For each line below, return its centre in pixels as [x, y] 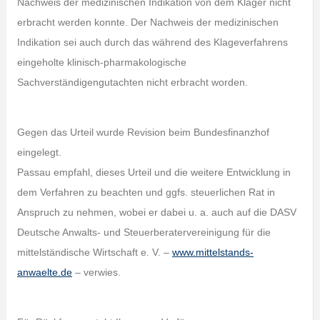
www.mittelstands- [212, 252]
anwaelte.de [44, 272]
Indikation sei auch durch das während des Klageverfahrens [152, 42]
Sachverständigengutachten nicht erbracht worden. [132, 82]
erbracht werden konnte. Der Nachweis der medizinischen [147, 22]
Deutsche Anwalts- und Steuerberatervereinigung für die [144, 232]
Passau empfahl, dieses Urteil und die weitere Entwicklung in [154, 172]
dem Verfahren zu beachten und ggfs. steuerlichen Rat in [146, 192]
